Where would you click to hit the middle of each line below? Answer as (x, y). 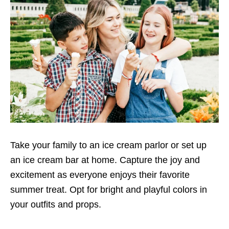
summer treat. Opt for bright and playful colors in (109, 190)
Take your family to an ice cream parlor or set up (108, 145)
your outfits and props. (56, 205)
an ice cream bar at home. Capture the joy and (105, 160)
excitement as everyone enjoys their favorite (100, 175)
